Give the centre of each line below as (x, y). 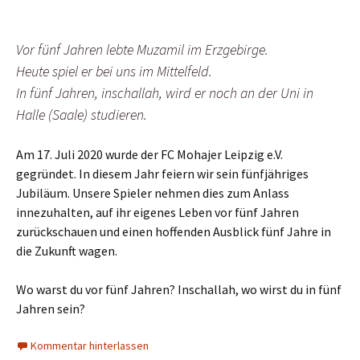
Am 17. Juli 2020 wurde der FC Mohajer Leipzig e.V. (149, 155)
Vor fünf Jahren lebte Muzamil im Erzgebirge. (142, 50)
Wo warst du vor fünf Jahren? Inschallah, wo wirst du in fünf (179, 290)
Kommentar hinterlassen (90, 346)
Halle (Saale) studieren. (82, 115)
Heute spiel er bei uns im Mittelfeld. (114, 72)
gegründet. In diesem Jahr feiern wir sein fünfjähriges (162, 174)
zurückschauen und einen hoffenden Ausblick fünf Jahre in (174, 232)
